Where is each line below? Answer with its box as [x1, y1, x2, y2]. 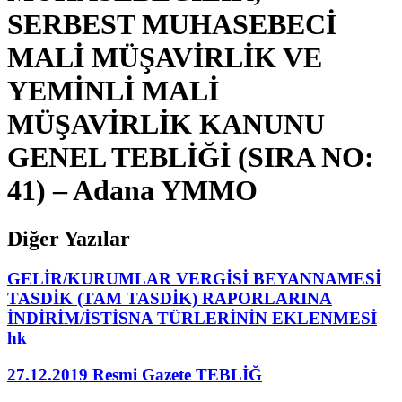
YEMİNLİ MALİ [7, 74, 219, 108]
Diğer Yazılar [7, 226, 130, 250]
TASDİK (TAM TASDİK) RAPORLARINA [7, 288, 332, 308]
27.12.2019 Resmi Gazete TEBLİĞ [7, 364, 262, 384]
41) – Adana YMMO [7, 174, 258, 207]
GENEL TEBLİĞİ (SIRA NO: [7, 141, 374, 174]
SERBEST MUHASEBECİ [7, 8, 336, 41]
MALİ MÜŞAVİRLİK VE [7, 41, 322, 74]
